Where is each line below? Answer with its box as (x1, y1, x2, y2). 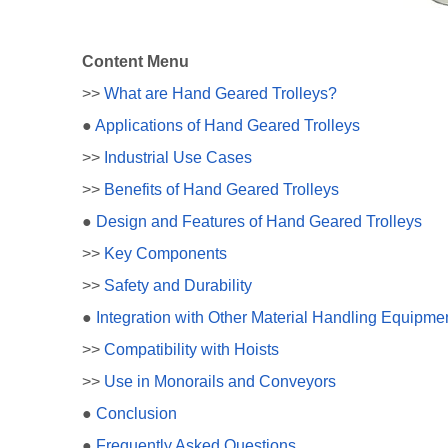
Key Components (104, 245, 227, 262)
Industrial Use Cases (104, 149, 252, 166)
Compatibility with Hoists (104, 341, 279, 358)
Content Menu (82, 53, 189, 70)
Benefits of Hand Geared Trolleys (104, 181, 339, 198)
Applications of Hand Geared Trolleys (95, 117, 360, 134)
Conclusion (96, 405, 177, 422)
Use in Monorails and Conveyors (104, 373, 336, 390)
